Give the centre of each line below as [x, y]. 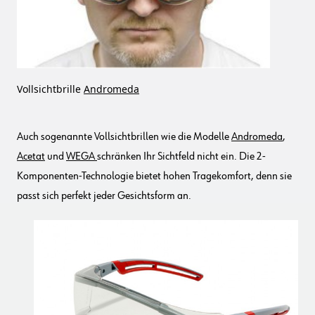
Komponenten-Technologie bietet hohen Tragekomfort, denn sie [154, 176]
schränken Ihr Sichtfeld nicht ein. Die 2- [181, 156]
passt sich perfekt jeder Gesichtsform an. [104, 196]
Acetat [31, 156]
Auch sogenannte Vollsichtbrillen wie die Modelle [124, 137]
